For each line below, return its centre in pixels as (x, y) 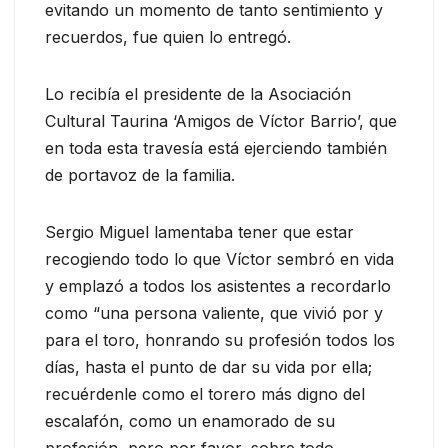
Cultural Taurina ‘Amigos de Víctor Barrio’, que (221, 121)
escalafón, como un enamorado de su (190, 421)
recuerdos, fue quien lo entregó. (168, 37)
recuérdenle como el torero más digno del (205, 394)
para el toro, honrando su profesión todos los (220, 340)
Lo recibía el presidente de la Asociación (198, 94)
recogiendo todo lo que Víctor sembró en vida (219, 259)
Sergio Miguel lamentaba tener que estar (199, 232)
